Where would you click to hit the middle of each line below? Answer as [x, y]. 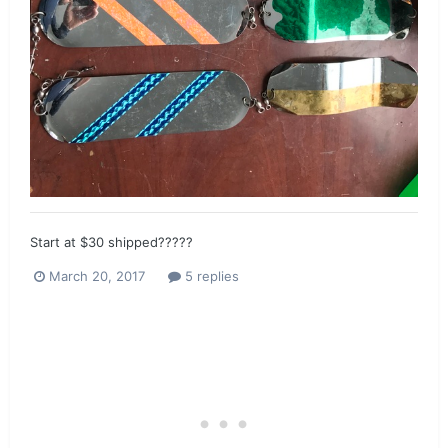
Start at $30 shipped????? [111, 241]
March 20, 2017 [97, 275]
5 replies [210, 275]
